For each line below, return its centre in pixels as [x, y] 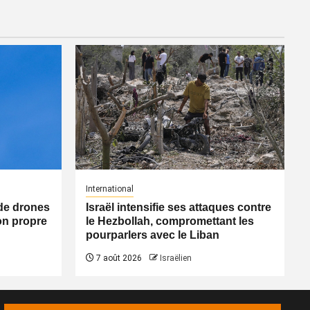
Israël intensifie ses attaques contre [178, 207]
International [109, 189]
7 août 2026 [118, 258]
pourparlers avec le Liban [152, 235]
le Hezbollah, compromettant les [170, 221]
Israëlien [175, 258]
